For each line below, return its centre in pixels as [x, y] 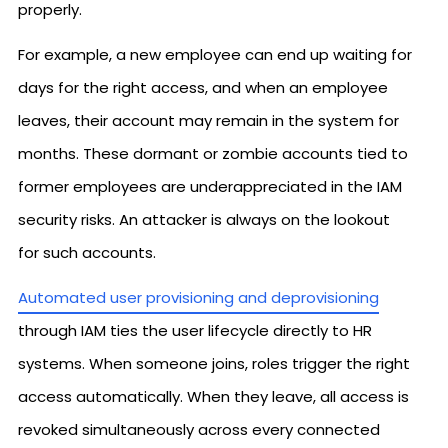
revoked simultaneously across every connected [199, 429]
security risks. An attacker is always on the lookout [204, 219]
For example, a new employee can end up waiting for [215, 54]
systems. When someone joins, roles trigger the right [214, 363]
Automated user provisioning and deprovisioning [198, 297]
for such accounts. [87, 252]
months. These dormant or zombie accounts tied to [213, 153]
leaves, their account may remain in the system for [208, 120]
